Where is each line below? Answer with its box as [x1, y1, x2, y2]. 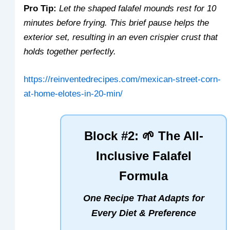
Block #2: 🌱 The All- [84, 128, 203, 143]
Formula [119, 168, 168, 183]
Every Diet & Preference [91, 207, 196, 218]
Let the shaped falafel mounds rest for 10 [59, 4, 217, 14]
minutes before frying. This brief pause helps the [24, 18, 209, 28]
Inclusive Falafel [95, 148, 191, 163]
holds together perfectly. [24, 47, 117, 57]
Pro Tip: [24, 4, 57, 14]
